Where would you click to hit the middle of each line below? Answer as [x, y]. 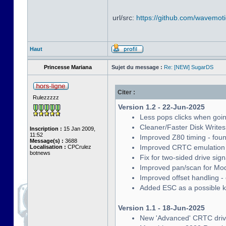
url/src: [124, 18]
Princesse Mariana [68, 67]
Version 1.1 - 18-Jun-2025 [161, 208]
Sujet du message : [137, 67]
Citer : [126, 92]
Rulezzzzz [46, 97]
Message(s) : [47, 141]
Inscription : [46, 129]
